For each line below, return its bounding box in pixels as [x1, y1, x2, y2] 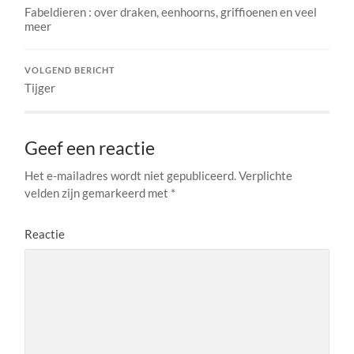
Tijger [24, 80, 56, 95]
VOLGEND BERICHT [24, 65, 116, 75]
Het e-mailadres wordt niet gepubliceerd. [24, 168, 237, 183]
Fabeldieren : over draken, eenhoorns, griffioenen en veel [24, 4, 318, 19]
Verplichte [236, 168, 293, 183]
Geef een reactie [24, 137, 156, 159]
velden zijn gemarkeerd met [24, 185, 171, 200]
